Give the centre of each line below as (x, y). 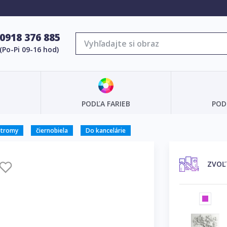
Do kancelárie (106, 130)
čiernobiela (52, 130)
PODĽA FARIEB (106, 104)
